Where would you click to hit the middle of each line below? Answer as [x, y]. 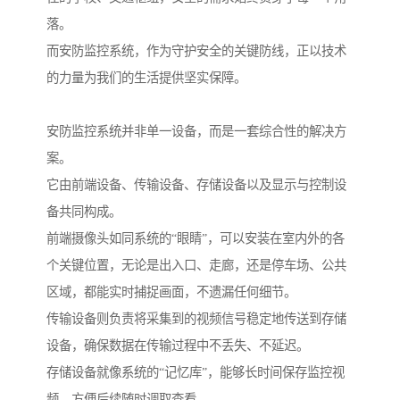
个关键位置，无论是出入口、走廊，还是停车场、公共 [196, 266]
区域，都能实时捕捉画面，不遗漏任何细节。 [171, 292]
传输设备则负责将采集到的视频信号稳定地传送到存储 [196, 319]
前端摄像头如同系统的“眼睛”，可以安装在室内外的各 [196, 239]
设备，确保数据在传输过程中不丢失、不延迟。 [178, 346]
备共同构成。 [84, 212]
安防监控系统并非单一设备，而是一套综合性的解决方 [196, 132]
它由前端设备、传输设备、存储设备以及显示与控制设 [196, 185]
